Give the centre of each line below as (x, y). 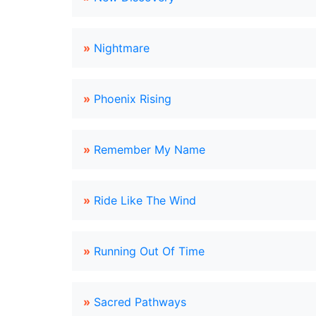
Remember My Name (150, 150)
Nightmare (122, 48)
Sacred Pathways (140, 302)
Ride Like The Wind (145, 200)
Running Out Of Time (149, 251)
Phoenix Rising (133, 99)
